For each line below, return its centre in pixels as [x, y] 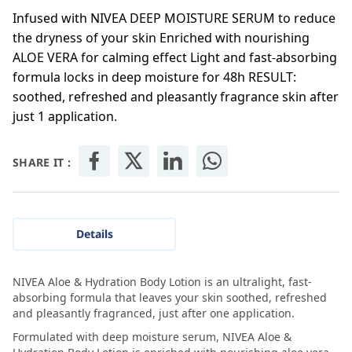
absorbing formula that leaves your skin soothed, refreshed [170, 298]
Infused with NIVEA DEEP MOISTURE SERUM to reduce [174, 18]
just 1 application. [65, 117]
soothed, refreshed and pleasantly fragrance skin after [176, 97]
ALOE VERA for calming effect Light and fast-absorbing [175, 58]
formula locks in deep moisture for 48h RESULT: [154, 77]
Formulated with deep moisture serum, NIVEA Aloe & [152, 337]
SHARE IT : [42, 163]
